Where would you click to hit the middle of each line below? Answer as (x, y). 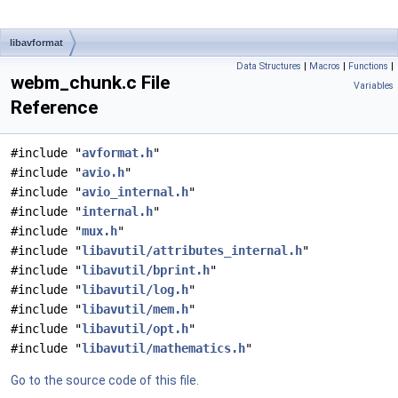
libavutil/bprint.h (146, 270)
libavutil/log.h (135, 290)
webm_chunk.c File (90, 83)
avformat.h (117, 153)
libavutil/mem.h (135, 309)
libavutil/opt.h (135, 329)
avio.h (103, 172)
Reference (54, 107)
